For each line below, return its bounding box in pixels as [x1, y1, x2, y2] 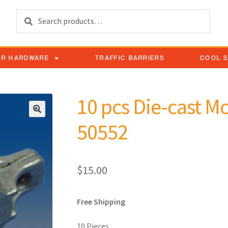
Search [16, 10, 41, 20]
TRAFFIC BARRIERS [95, 54, 164, 62]
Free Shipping [77, 196, 126, 207]
